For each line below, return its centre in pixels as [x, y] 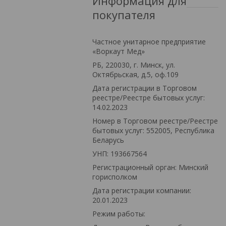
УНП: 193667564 [120, 153]
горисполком [115, 177]
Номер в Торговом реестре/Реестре [155, 121]
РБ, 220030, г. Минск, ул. [134, 65]
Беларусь [108, 140]
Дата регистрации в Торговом [145, 88]
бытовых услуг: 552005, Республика [153, 130]
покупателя [124, 14]
